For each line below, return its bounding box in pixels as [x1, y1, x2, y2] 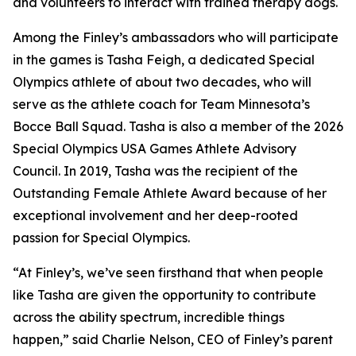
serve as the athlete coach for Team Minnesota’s [13, 96, 310, 113]
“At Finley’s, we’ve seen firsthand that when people [13, 265, 323, 281]
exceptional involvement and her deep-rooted [13, 207, 298, 224]
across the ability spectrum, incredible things [13, 309, 284, 326]
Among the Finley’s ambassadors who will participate [13, 29, 339, 46]
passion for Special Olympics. [13, 230, 190, 246]
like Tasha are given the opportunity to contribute [13, 287, 316, 304]
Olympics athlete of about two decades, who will [13, 74, 311, 91]
